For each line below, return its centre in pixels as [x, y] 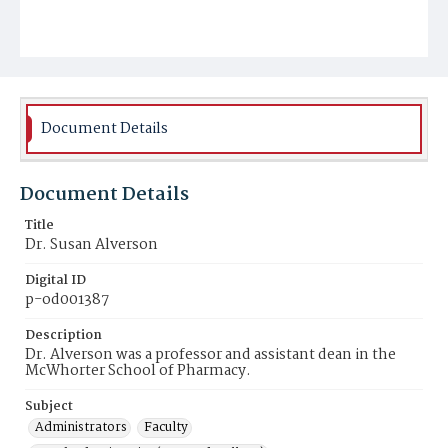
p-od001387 [67, 300]
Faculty [166, 427]
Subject [49, 406]
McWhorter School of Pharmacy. [138, 371]
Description [63, 335]
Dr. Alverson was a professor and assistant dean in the [210, 355]
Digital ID [55, 280]
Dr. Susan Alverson [91, 245]
